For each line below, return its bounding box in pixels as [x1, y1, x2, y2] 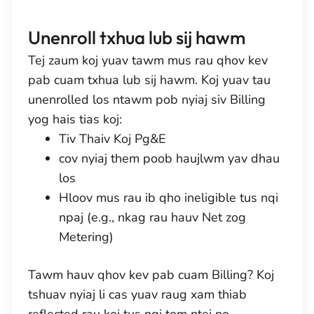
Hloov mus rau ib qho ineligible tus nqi [59, 189, 278, 206]
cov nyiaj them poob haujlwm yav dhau [59, 150, 280, 167]
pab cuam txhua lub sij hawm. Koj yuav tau [28, 71, 271, 88]
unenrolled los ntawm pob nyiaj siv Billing [28, 91, 266, 108]
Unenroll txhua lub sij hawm [28, 26, 245, 49]
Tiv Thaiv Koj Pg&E [59, 130, 166, 147]
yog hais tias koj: [28, 111, 122, 128]
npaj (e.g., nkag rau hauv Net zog [59, 209, 246, 226]
